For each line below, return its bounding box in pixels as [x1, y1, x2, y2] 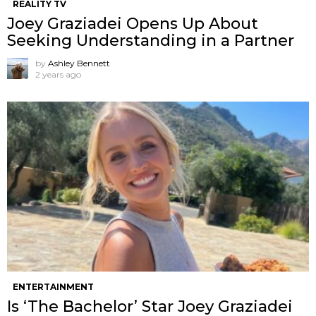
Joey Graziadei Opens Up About [7, 13, 258, 33]
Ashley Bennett [48, 57, 110, 68]
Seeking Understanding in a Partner [7, 30, 294, 50]
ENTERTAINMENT [13, 281, 94, 292]
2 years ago [35, 68, 81, 80]
